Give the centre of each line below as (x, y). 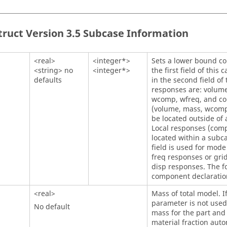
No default (52, 207)
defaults (48, 80)
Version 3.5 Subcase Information (106, 33)
